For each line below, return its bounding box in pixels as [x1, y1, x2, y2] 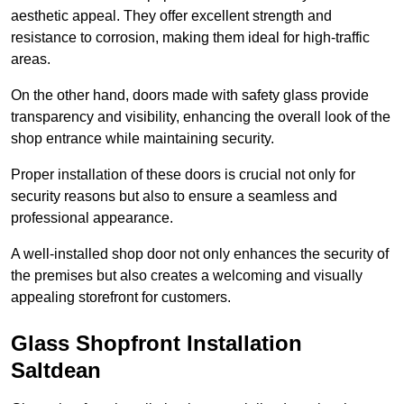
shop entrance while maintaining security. [11, 130, 274, 146]
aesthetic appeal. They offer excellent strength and [11, 7, 332, 23]
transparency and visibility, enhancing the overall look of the [11, 108, 390, 124]
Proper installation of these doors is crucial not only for [11, 166, 355, 182]
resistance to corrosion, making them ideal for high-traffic [11, 29, 370, 45]
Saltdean [11, 357, 101, 382]
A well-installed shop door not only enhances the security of [11, 245, 389, 262]
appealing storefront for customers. [11, 289, 231, 305]
